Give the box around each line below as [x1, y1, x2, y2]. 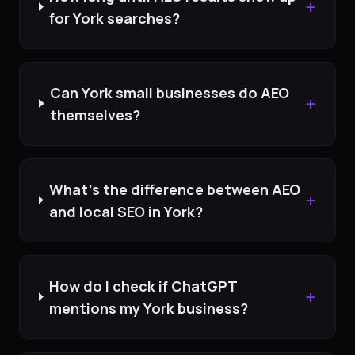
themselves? [50, 105, 141, 124]
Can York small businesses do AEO [50, 82, 290, 102]
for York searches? [49, 8, 181, 28]
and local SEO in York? [49, 201, 203, 221]
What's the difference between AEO [49, 179, 300, 199]
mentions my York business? [49, 298, 249, 318]
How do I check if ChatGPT [49, 276, 238, 296]
